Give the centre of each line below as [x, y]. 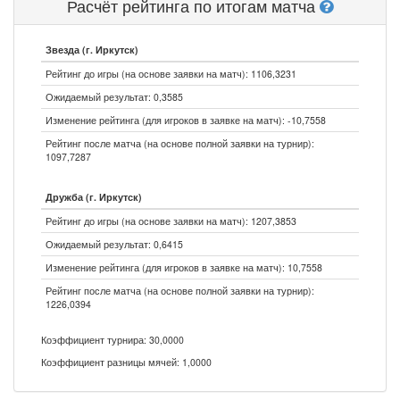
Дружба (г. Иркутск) [94, 197]
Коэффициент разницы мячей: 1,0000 [126, 362]
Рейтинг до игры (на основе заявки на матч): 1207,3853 [171, 221]
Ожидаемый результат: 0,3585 [114, 97]
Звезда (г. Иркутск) [92, 50]
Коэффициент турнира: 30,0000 [112, 340]
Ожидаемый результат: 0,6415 [114, 244]
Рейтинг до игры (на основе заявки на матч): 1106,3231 [171, 74]
